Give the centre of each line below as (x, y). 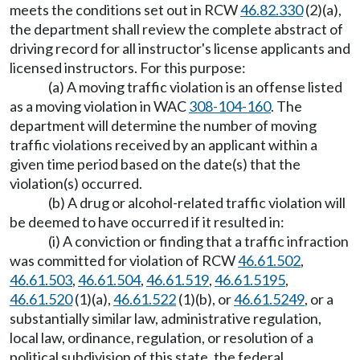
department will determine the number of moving (163, 125)
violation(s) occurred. (76, 183)
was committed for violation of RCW (124, 260)
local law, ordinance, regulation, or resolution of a (162, 337)
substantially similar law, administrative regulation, (166, 318)
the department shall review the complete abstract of (176, 29)
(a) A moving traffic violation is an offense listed (195, 86)
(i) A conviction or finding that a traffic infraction (198, 241)
